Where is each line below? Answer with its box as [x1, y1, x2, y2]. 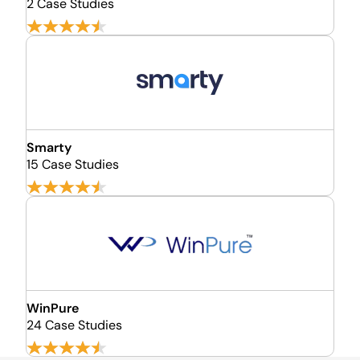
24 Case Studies [27, 317, 122, 333]
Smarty [27, 139, 72, 156]
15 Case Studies [27, 156, 119, 173]
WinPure [27, 300, 79, 317]
